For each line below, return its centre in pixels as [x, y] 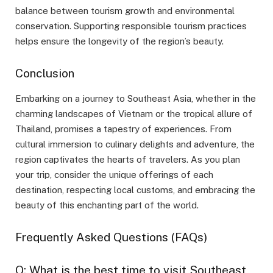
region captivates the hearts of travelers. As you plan [128, 159]
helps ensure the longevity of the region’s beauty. [119, 41]
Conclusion [45, 73]
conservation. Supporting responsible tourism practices [131, 26]
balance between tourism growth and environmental [125, 11]
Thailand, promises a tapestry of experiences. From [123, 129]
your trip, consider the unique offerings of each [114, 174]
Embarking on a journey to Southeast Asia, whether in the [136, 98]
